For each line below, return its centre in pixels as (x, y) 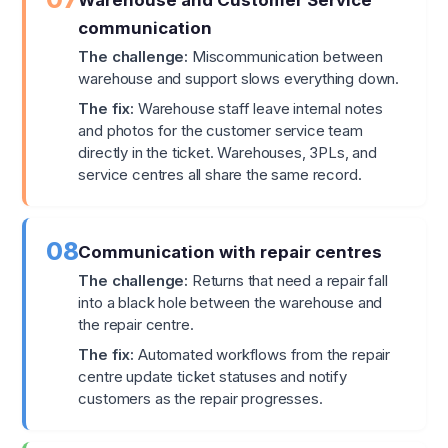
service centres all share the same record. (220, 175)
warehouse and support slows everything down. (239, 79)
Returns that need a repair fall (288, 281)
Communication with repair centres (230, 252)
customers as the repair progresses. (200, 399)
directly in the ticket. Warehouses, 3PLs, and (227, 153)
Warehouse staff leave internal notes (258, 109)
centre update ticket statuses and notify (212, 377)
